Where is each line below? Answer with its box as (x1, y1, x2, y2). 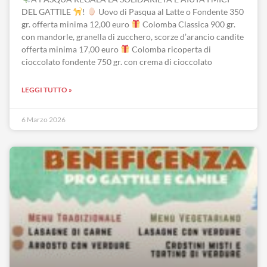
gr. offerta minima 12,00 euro (21, 19, 131, 29)
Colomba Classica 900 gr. (140, 19, 235, 29)
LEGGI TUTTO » (21, 85, 72, 94)
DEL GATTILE (21, 7, 73, 17)
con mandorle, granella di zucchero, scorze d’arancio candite (21, 32, 244, 42)
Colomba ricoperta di (129, 44, 211, 54)
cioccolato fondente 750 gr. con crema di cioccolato (21, 57, 212, 67)
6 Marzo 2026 (21, 115, 66, 124)
